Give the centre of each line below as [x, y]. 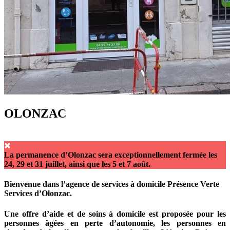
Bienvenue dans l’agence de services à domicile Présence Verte [112, 184]
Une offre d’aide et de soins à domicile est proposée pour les [115, 214]
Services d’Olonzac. [38, 194]
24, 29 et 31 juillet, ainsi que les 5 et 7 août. [77, 164]
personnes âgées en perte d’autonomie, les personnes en [115, 223]
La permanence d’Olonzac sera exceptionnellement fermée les [111, 155]
